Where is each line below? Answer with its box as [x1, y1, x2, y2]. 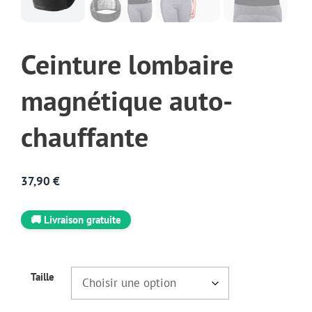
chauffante [21, 118, 148, 155]
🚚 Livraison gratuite [31, 213, 121, 227]
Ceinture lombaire [21, 46, 233, 82]
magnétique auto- [21, 82, 233, 118]
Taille [31, 270, 54, 283]
